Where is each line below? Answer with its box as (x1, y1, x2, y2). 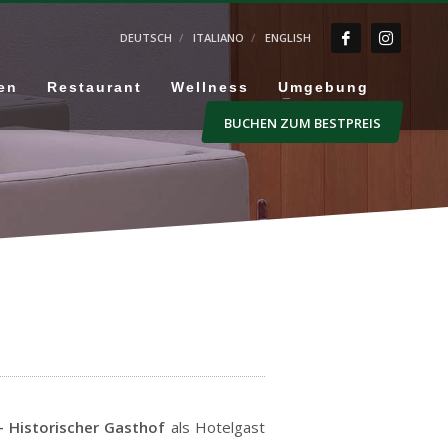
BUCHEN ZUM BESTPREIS (224, 113, 381, 132)
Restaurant (47, 79, 142, 95)
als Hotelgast (165, 417, 266, 437)
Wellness (171, 79, 249, 95)
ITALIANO (193, 30, 244, 45)
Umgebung (278, 79, 369, 95)
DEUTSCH (120, 30, 172, 45)
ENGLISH (265, 30, 311, 45)
